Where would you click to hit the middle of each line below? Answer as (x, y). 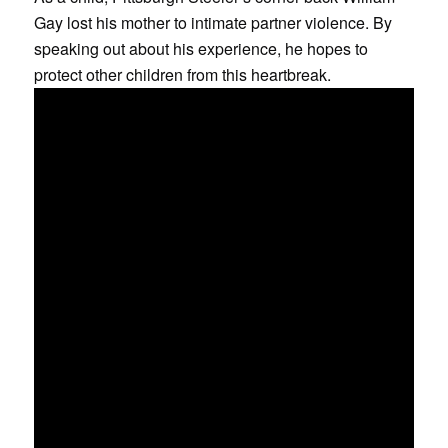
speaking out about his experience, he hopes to (200, 48)
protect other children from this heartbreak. (182, 74)
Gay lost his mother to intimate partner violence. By (212, 22)
